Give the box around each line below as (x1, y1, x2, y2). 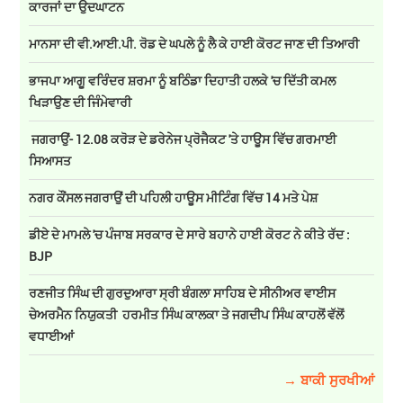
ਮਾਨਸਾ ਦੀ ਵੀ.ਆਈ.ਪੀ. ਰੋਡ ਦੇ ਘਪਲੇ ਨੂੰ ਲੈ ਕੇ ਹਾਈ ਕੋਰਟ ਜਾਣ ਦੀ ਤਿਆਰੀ (29, 34, 360, 52)
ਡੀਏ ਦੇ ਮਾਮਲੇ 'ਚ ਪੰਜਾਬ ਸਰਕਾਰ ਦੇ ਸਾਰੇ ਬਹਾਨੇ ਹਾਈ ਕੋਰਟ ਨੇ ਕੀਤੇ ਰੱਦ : (29, 225, 351, 243)
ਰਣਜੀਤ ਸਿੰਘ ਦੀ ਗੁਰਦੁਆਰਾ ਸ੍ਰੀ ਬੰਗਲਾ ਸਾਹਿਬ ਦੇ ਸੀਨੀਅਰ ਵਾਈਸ (29, 283, 336, 301)
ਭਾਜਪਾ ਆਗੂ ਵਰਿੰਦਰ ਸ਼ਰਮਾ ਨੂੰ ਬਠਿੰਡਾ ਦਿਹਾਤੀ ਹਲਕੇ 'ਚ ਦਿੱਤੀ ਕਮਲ (29, 71, 339, 89)
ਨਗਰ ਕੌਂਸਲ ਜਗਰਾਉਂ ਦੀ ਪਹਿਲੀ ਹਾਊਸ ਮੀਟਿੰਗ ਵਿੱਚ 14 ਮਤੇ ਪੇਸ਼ (29, 188, 318, 206)
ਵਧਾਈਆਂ (29, 327, 77, 345)
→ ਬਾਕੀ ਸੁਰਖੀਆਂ (282, 370, 374, 389)
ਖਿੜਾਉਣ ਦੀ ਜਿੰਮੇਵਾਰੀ (29, 93, 135, 111)
